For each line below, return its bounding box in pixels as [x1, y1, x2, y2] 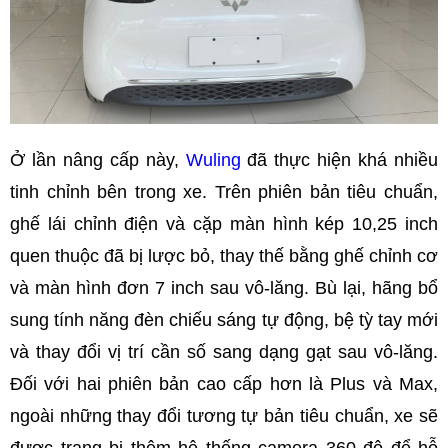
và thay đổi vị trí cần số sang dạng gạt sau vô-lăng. [10, 341, 438, 362]
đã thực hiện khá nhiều [247, 149, 439, 170]
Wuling [185, 149, 248, 170]
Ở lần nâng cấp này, [10, 149, 186, 170]
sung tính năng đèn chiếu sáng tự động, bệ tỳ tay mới [10, 309, 438, 330]
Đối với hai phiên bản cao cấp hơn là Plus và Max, [10, 373, 438, 394]
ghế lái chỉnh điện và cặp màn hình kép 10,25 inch [10, 213, 438, 234]
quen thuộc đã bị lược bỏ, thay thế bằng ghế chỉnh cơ [10, 245, 438, 266]
